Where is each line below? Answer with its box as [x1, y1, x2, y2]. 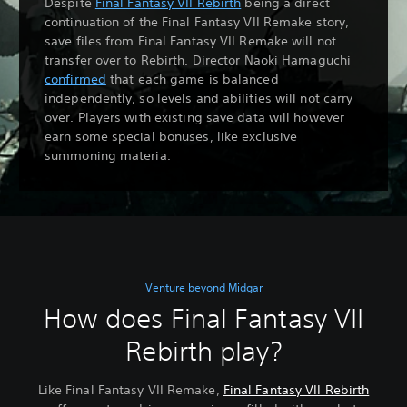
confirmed [45, 70, 106, 87]
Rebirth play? [125, 334, 282, 367]
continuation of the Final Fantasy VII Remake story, [45, 13, 350, 30]
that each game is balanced [105, 70, 279, 87]
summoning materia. [45, 146, 171, 164]
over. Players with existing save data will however [45, 108, 345, 125]
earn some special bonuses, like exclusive [45, 127, 298, 144]
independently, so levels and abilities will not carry [45, 89, 353, 106]
